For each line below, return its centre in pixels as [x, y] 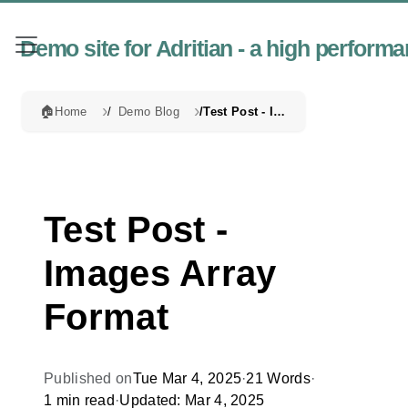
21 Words [278, 378]
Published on [88, 378]
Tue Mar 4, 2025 [187, 378]
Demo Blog [149, 111]
